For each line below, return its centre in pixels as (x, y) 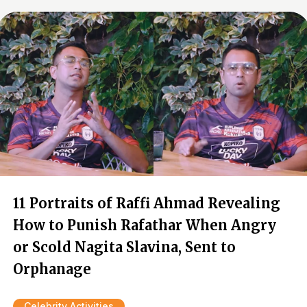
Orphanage (52, 269)
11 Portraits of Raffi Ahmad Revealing (147, 203)
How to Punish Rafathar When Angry (145, 225)
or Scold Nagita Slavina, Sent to (124, 247)
